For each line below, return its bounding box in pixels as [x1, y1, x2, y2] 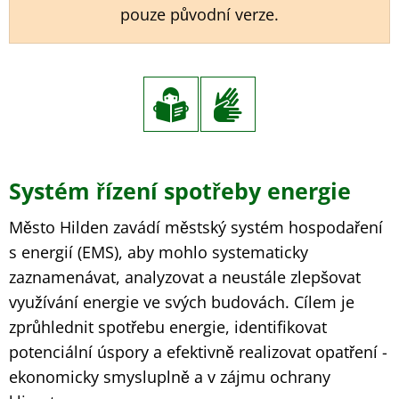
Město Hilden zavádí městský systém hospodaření [9, 216, 383, 238]
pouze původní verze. [120, 4, 279, 25]
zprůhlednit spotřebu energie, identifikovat [9, 316, 327, 338]
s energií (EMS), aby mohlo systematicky [9, 241, 308, 263]
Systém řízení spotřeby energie [9, 175, 351, 206]
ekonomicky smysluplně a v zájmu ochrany [9, 366, 330, 387]
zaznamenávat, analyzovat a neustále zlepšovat [9, 266, 361, 288]
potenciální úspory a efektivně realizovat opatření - [9, 341, 387, 362]
